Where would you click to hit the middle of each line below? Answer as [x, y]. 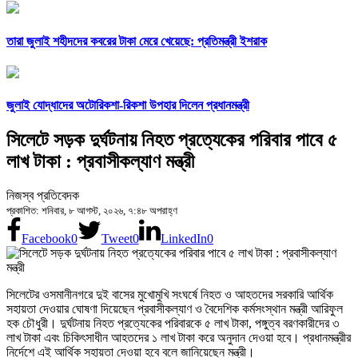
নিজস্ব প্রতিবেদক [43, 196]
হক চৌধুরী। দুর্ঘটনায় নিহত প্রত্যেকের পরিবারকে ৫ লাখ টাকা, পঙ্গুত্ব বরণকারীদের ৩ [173, 324]
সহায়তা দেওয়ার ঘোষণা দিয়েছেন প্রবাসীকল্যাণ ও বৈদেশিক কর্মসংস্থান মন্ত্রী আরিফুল [175, 309]
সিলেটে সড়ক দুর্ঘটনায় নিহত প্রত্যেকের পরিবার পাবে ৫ [172, 140]
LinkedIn [183, 239]
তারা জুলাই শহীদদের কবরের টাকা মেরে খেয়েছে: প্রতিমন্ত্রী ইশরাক [137, 41]
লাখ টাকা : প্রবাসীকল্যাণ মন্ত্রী [100, 162]
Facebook [46, 239]
